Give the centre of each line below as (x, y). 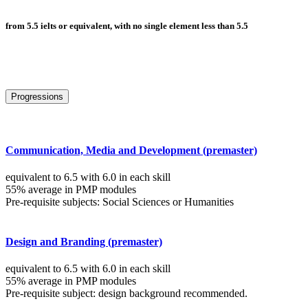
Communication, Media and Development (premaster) (131, 151)
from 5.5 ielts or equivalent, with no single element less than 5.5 (127, 25)
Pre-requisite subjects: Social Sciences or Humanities (120, 202)
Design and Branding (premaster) (84, 241)
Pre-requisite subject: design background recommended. (126, 293)
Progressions (37, 96)
